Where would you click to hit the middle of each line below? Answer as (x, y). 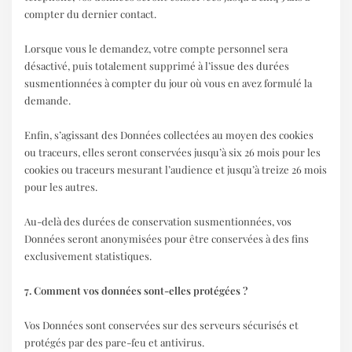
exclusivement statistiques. (88, 255)
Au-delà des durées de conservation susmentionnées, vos (158, 221)
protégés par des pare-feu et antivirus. (115, 342)
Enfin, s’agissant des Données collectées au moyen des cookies (169, 134)
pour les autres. (61, 186)
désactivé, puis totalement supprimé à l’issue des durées (157, 65)
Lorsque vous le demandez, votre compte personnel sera (156, 48)
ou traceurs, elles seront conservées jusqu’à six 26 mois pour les (173, 152)
